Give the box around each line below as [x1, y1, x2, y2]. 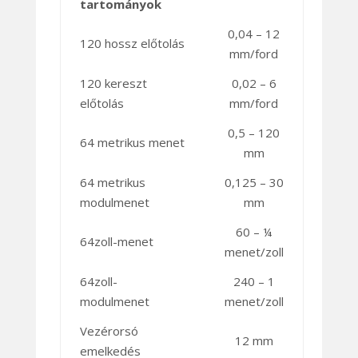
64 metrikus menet [79, 134, 185, 151]
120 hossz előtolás [79, 35, 185, 52]
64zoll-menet [79, 233, 153, 250]
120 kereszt [79, 75, 147, 92]
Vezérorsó [79, 323, 138, 340]
